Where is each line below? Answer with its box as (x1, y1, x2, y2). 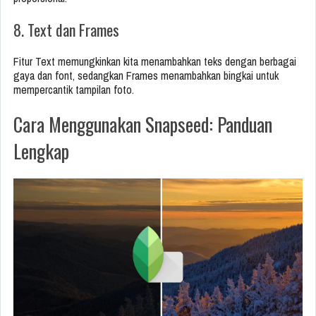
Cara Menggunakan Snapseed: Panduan (13, 110, 272, 139)
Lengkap (13, 137, 69, 166)
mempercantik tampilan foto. (13, 82, 134, 98)
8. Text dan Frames (13, 18, 119, 42)
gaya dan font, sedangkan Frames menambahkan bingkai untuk (13, 68, 279, 84)
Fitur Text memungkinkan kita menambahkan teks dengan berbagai (13, 54, 296, 70)
